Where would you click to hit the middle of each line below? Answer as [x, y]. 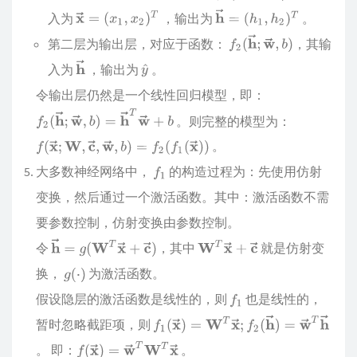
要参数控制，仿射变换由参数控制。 [138, 223]
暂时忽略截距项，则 [94, 325]
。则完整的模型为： [232, 121]
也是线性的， [283, 299]
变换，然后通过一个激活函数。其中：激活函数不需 [182, 197]
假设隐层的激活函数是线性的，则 [133, 299]
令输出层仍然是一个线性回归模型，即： [151, 94]
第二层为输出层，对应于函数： [138, 43]
